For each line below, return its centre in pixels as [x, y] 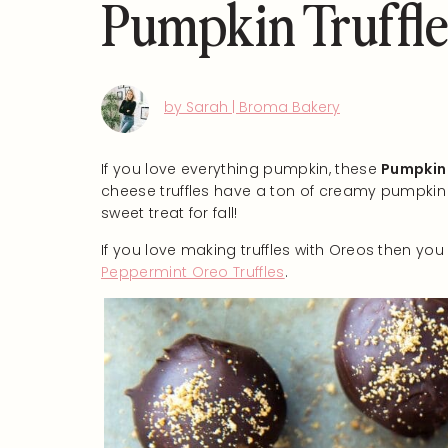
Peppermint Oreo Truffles [193, 272]
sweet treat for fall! [169, 213]
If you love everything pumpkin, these [241, 169]
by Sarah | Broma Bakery [252, 107]
